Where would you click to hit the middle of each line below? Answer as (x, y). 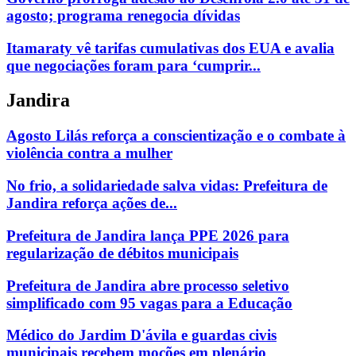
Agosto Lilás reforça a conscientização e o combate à (176, 136)
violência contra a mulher (89, 153)
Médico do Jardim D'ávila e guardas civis (141, 335)
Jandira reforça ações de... (92, 203)
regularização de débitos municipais (122, 253)
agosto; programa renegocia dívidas (123, 15)
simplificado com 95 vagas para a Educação (149, 303)
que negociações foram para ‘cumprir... (133, 65)
